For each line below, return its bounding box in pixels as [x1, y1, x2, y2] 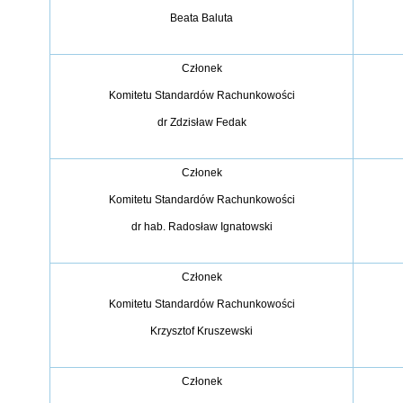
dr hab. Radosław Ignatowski [130, 220, 273, 233]
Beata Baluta [170, 12, 233, 24]
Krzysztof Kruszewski [150, 325, 253, 337]
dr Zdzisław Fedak [157, 116, 246, 129]
